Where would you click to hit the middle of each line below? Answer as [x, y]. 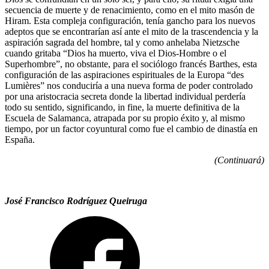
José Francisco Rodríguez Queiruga [76, 201]
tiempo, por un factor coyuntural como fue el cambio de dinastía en [131, 128]
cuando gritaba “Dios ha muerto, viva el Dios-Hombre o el [116, 53]
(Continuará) [239, 160]
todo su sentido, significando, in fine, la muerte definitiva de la [122, 107]
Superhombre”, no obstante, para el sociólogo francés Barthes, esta [131, 64]
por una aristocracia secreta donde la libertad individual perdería [125, 96]
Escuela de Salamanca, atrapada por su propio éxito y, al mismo [125, 118]
